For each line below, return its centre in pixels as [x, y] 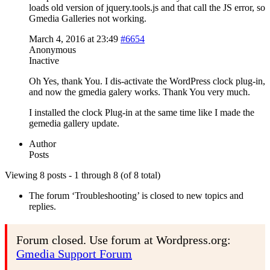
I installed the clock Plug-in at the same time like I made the [142, 112]
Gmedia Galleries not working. [88, 18]
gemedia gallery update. [74, 123]
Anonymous [52, 49]
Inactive [44, 60]
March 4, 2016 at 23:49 [74, 39]
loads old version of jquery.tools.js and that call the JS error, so [147, 7]
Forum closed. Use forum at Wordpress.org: [124, 240]
